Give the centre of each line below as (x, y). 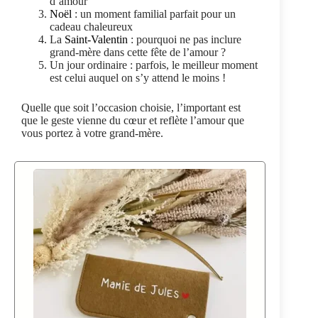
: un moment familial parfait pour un (154, 14)
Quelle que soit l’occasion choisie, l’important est (131, 108)
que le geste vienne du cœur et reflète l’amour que (133, 121)
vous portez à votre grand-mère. (92, 133)
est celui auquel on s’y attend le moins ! (138, 78)
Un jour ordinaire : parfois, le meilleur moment (154, 65)
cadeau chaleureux (91, 27)
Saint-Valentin (96, 40)
